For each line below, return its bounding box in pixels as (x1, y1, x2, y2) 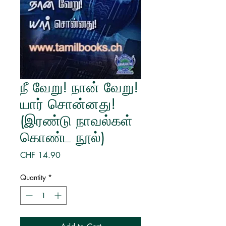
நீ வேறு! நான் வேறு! (20, 78, 138, 96)
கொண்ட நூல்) (20, 128, 105, 146)
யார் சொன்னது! (20, 95, 116, 113)
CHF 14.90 (20, 150, 61, 160)
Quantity (20, 173, 46, 182)
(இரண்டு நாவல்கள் (20, 111, 133, 130)
